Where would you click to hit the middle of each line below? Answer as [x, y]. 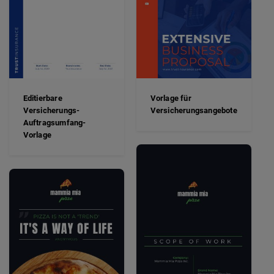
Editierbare [43, 98]
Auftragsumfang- [54, 123]
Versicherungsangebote [194, 111]
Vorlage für [171, 98]
